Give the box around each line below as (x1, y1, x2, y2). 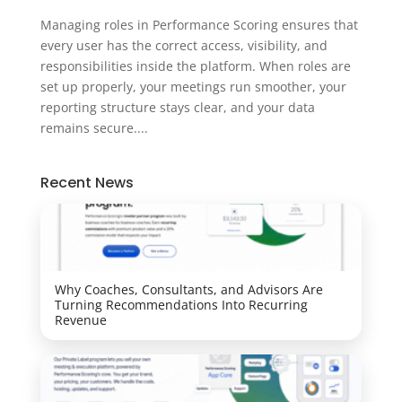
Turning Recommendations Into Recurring (54, 296, 308, 314)
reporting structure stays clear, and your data (39, 99, 315, 117)
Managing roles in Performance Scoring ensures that (39, 16, 358, 34)
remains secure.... (39, 119, 148, 137)
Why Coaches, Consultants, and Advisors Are (54, 281, 323, 299)
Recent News (39, 172, 134, 194)
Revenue (54, 311, 107, 329)
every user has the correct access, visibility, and (39, 37, 328, 55)
